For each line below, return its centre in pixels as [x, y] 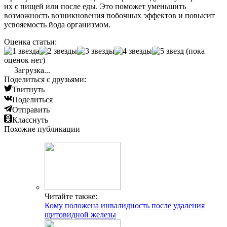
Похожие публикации [42, 129]
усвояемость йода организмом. [57, 25]
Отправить [31, 110]
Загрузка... [31, 70]
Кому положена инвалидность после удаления [125, 206]
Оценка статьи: [30, 42]
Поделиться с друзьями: [45, 80]
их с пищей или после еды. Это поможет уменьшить [95, 7]
